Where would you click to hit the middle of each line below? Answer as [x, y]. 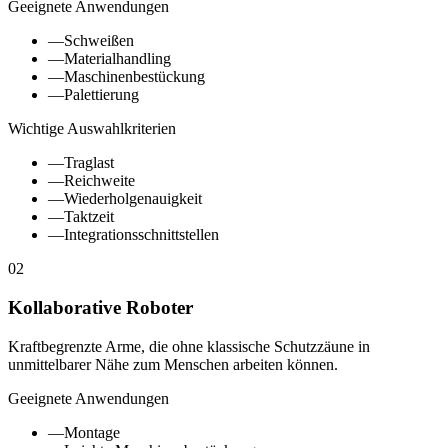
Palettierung [101, 95]
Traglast [89, 163]
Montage [92, 432]
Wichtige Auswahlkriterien [92, 129]
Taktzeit [89, 217]
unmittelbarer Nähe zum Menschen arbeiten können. [173, 364]
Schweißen [99, 41]
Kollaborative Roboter [100, 307]
